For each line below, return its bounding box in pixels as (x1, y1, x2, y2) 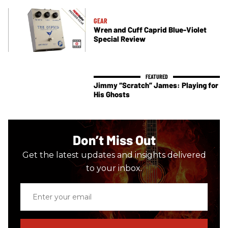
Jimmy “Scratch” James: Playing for (94, 80, 218, 90)
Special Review (94, 34, 146, 44)
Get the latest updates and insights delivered (22, 150, 206, 160)
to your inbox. (86, 163, 142, 174)
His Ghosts (94, 89, 130, 99)
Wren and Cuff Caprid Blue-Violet (94, 25, 207, 35)
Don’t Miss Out (72, 132, 156, 148)
